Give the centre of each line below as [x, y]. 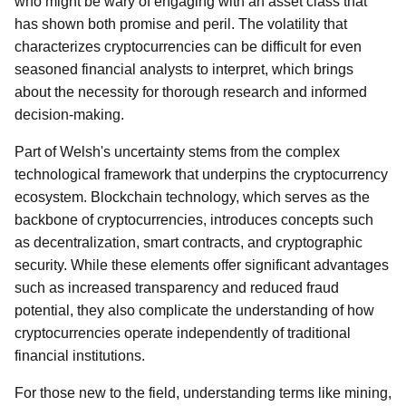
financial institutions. [80, 356]
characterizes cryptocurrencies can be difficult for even [188, 47]
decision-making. [69, 115]
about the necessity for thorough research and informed [191, 92]
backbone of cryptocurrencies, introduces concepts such [194, 220]
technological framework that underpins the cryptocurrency [201, 174]
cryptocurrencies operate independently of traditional [183, 333]
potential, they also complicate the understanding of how [194, 310]
